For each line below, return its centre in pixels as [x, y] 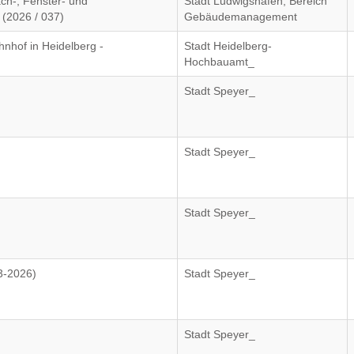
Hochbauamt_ [220, 62]
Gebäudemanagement [241, 17]
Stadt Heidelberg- [228, 46]
